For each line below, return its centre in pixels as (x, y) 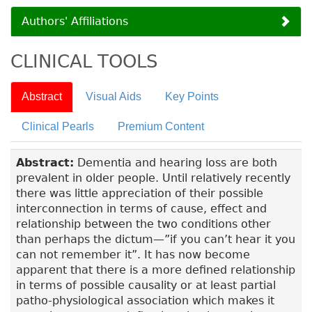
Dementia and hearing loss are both (175, 163)
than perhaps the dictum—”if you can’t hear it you (156, 240)
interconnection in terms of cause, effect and (141, 209)
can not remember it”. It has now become (133, 255)
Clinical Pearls (58, 127)
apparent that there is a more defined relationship (156, 270)
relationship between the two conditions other (143, 224)
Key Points (192, 97)
